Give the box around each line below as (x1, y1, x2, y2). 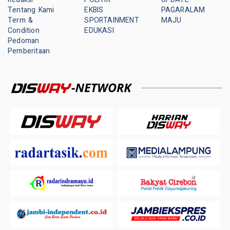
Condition (8, 25, 40, 36)
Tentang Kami (8, 5, 54, 16)
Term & (8, 15, 33, 26)
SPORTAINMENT (84, 15, 139, 26)
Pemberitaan (8, 46, 50, 57)
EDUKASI (84, 25, 114, 36)
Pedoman (8, 35, 40, 47)
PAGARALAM (161, 5, 205, 16)
